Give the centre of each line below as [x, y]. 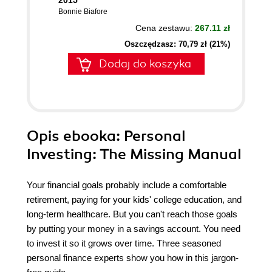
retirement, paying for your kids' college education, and [134, 199]
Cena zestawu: [165, 28]
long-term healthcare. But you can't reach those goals [132, 214]
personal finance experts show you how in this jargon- [133, 258]
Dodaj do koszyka [145, 64]
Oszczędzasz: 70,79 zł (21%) [177, 44]
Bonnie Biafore [83, 12]
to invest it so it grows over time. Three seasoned [124, 243]
